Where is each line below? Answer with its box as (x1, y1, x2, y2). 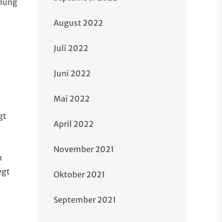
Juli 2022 (54, 43, 88, 53)
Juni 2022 (54, 68, 91, 78)
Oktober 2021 (54, 169, 105, 179)
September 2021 (54, 195, 116, 205)
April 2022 (54, 119, 94, 129)
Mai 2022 (54, 94, 90, 104)
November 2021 (54, 144, 114, 154)
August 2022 (54, 18, 103, 28)
